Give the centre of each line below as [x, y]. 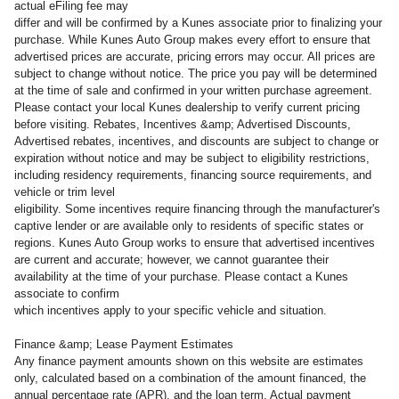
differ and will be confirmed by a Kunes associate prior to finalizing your [198, 23]
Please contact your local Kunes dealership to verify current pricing [187, 108]
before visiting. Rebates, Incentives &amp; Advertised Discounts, [183, 125]
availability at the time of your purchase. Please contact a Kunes [181, 277]
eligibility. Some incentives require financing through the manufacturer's [197, 209]
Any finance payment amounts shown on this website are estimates [189, 362]
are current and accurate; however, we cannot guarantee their [171, 260]
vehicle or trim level [65, 192]
